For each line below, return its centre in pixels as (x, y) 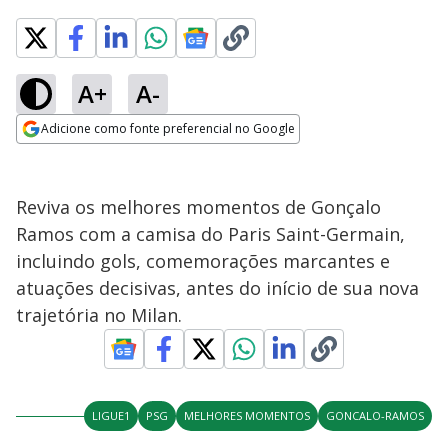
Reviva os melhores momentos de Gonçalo (198, 207)
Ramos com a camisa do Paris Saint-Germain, (210, 234)
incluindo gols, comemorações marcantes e (203, 261)
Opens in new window (97, 156)
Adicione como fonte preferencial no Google (168, 128)
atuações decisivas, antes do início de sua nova (217, 288)
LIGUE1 (111, 415)
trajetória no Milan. (99, 315)
